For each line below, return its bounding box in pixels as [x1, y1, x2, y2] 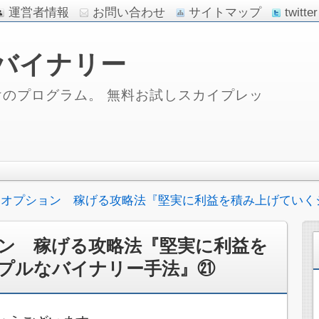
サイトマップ [189, 6, 261, 19]
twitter [285, 6, 318, 19]
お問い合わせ [93, 6, 165, 19]
